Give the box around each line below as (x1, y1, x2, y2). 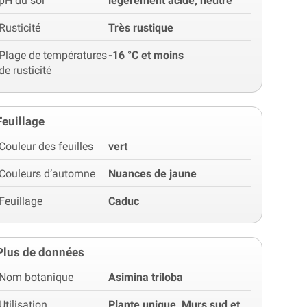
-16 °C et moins (108, 48, 184, 62)
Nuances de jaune (108, 167, 197, 180)
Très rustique (108, 21, 174, 34)
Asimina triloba (108, 270, 184, 284)
